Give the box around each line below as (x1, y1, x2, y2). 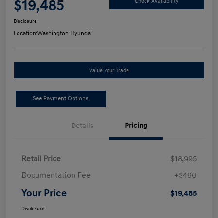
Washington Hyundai (37, 30, 92, 37)
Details (71, 121, 93, 131)
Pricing (124, 121, 147, 131)
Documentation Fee (21, 170, 91, 181)
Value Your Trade (89, 67, 129, 74)
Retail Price (21, 154, 61, 164)
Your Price (21, 187, 67, 200)
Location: (14, 30, 37, 37)
